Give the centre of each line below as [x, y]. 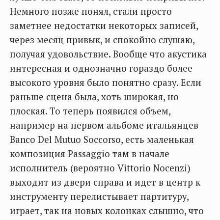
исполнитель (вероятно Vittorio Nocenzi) [100, 168]
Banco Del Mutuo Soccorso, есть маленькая [102, 139]
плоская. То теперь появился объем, [90, 111]
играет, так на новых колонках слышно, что [107, 211]
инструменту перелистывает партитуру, [99, 196]
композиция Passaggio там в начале [90, 154]
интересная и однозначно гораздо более [101, 68]
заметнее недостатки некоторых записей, [104, 26]
